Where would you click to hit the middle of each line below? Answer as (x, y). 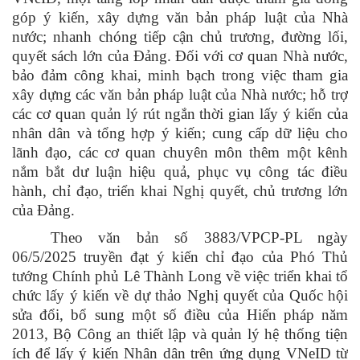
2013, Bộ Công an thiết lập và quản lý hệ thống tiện (180, 334)
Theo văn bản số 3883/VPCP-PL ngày (199, 238)
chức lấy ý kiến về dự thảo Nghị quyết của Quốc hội (180, 296)
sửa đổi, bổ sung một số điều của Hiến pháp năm (180, 315)
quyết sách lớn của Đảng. (92, 56)
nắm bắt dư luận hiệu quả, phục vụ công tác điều (180, 172)
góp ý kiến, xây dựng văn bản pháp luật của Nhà (180, 18)
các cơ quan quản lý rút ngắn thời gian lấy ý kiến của (180, 114)
